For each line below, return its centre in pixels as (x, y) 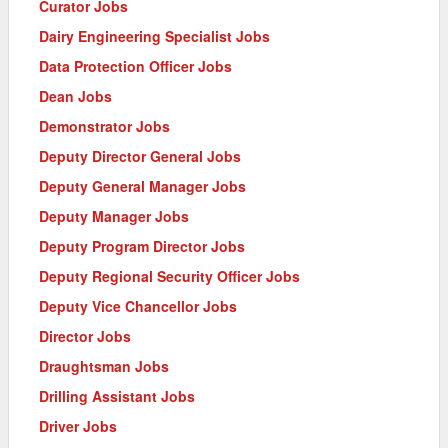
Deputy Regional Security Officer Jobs (169, 275)
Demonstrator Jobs (104, 125)
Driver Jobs (78, 425)
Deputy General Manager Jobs (142, 185)
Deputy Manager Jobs (114, 215)
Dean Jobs (75, 95)
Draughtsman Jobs (104, 365)
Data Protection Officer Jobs (135, 65)
